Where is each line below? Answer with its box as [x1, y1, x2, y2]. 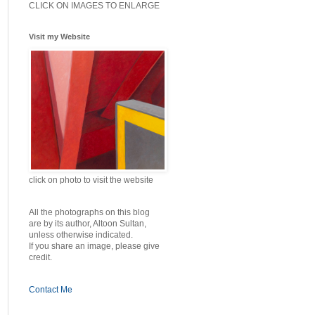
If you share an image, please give [29, 241, 160, 251]
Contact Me [29, 285, 72, 295]
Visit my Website [29, 32, 90, 41]
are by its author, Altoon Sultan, [29, 219, 146, 229]
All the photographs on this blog [29, 207, 150, 217]
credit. [29, 252, 52, 262]
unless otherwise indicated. [29, 230, 133, 240]
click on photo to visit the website [29, 175, 153, 185]
